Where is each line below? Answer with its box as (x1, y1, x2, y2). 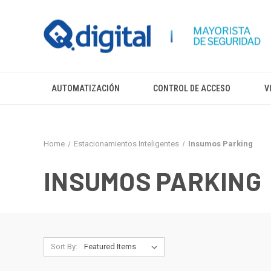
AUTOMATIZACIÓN (51, 83, 120, 93)
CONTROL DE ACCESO (153, 83, 231, 93)
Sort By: (50, 242, 77, 251)
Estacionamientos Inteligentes (73, 139, 179, 148)
